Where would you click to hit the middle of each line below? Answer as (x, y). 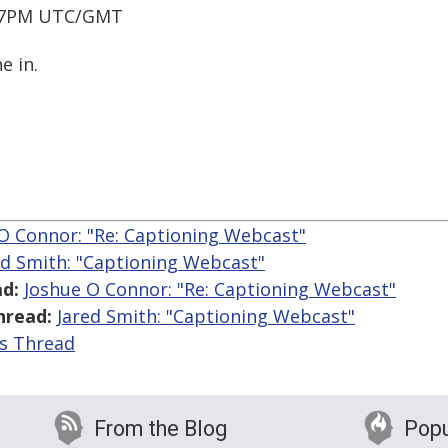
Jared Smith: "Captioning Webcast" (206, 316)
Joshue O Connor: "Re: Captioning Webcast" (210, 289)
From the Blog (160, 429)
